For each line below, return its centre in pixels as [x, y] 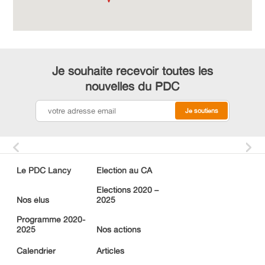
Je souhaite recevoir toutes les [132, 71]
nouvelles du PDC [132, 86]
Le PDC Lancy [44, 170]
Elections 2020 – [127, 189]
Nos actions [119, 229]
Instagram [31, 85]
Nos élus [33, 199]
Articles [110, 250]
